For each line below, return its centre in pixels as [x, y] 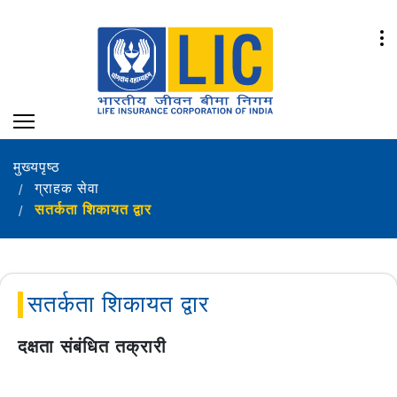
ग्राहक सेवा [67, 188]
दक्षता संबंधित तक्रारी [92, 346]
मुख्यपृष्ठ [37, 167]
